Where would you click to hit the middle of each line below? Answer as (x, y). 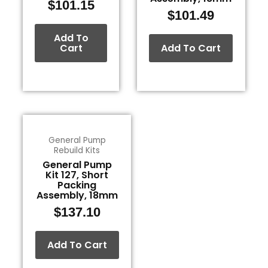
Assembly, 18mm (77, 196)
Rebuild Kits (77, 151)
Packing (77, 185)
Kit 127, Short (77, 175)
